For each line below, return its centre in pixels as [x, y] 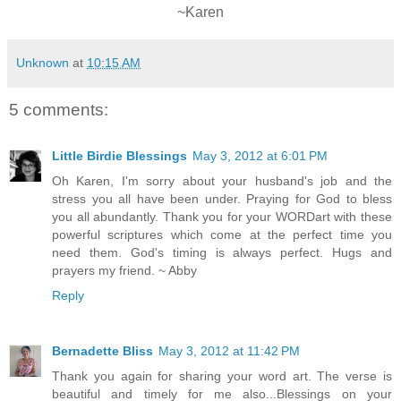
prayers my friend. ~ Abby [124, 271]
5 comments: [59, 109]
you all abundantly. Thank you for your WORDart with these [222, 217]
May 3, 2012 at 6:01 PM [260, 156]
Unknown [43, 62]
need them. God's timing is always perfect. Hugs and [222, 253]
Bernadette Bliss [102, 351]
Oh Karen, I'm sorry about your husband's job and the [222, 181]
